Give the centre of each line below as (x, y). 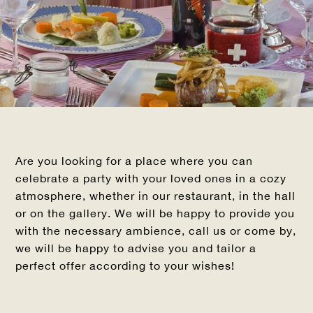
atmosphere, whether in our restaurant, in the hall (156, 196)
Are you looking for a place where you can (134, 161)
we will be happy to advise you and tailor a (136, 248)
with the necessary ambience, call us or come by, (156, 231)
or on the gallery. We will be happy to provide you (155, 213)
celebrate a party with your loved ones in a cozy (151, 179)
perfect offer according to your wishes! (125, 266)
